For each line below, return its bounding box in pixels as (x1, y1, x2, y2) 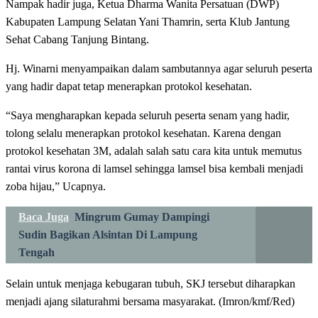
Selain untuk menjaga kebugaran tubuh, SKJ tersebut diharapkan (6, 277, 295, 290)
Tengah (18, 246, 55, 258)
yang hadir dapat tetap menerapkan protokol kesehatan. (6, 79, 252, 92)
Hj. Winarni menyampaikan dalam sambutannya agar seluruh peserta (6, 62, 312, 75)
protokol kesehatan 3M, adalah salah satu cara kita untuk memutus (6, 144, 302, 157)
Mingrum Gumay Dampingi (75, 210, 209, 223)
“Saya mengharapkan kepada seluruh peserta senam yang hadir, (6, 109, 290, 121)
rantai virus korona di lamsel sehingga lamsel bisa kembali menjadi (6, 162, 303, 175)
